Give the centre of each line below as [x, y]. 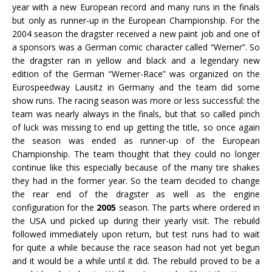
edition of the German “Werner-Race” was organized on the [136, 73]
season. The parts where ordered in [188, 207]
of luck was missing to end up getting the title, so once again [136, 127]
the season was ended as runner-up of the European [136, 140]
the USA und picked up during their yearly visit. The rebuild [136, 220]
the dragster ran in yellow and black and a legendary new [136, 60]
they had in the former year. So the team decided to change [136, 180]
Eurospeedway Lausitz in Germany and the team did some [136, 87]
